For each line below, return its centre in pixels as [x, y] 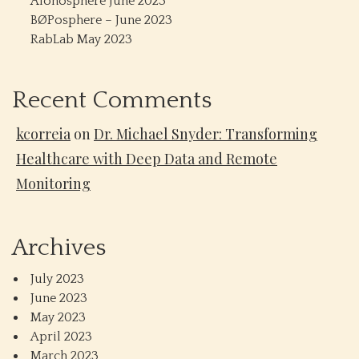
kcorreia [43, 134]
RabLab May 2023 [81, 39]
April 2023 [61, 337]
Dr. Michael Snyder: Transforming [206, 134]
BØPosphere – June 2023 [101, 20]
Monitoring [53, 184]
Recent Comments [112, 101]
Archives [59, 248]
